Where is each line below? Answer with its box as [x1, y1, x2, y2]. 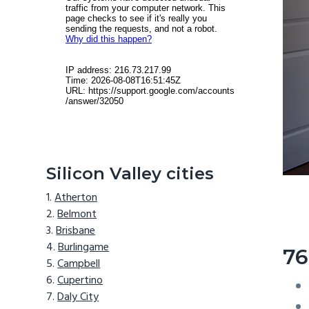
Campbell [57, 255, 101, 274]
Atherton [54, 189, 98, 208]
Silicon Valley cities [46, 163, 215, 183]
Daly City [57, 288, 99, 307]
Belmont [57, 206, 97, 224]
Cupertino [57, 272, 103, 290]
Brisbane [56, 222, 96, 241]
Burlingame [58, 239, 110, 257]
